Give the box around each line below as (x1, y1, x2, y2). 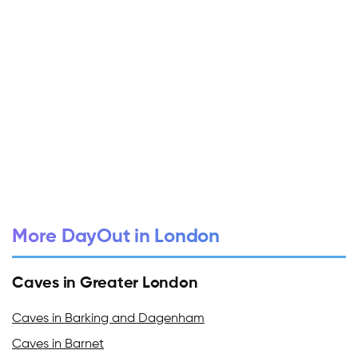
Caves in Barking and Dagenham (12, 312, 205, 325)
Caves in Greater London (12, 276, 198, 292)
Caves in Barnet (12, 338, 104, 351)
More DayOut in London (12, 227, 220, 246)
